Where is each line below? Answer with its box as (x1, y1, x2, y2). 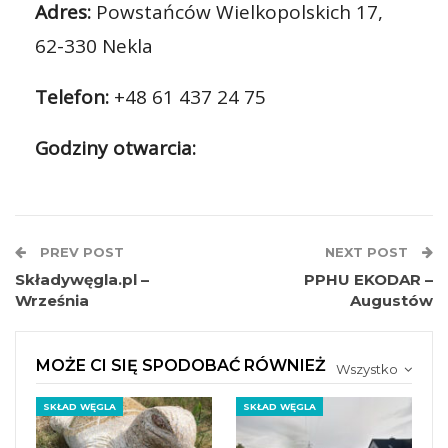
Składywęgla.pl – (15, 270, 149, 289)
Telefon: (35, 84, 109, 110)
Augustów (350, 291, 433, 310)
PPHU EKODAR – (304, 270, 433, 289)
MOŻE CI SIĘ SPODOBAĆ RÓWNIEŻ (36, 356, 326, 375)
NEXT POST (325, 244, 412, 260)
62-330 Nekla (35, 33, 153, 59)
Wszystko (336, 361, 401, 377)
